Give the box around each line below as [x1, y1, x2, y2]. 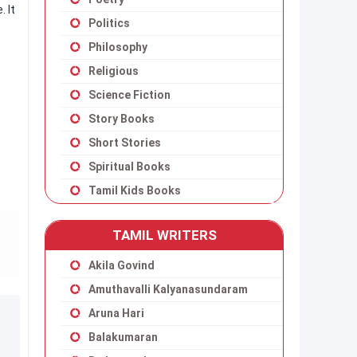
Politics [88, 17, 130, 29]
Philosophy [88, 41, 147, 53]
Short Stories [88, 136, 161, 149]
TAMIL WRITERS [112, 227, 217, 243]
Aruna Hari [88, 307, 144, 320]
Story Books [88, 112, 155, 125]
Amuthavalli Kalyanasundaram [88, 283, 248, 296]
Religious [88, 65, 139, 77]
